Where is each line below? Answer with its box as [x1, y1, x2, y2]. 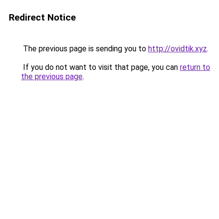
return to [180, 63, 210, 72]
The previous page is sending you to [21, 44, 148, 53]
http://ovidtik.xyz [148, 44, 207, 53]
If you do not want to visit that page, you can [21, 63, 180, 72]
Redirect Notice [9, 12, 76, 23]
